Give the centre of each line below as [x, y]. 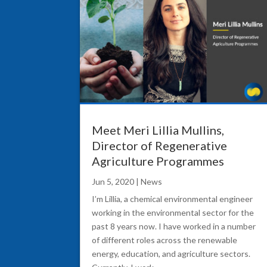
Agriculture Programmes [158, 161]
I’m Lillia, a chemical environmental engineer [173, 199]
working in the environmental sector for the [173, 213]
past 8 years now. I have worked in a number [174, 226]
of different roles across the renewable [165, 240]
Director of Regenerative [160, 146]
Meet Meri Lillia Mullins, [158, 130]
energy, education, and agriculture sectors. [171, 254]
